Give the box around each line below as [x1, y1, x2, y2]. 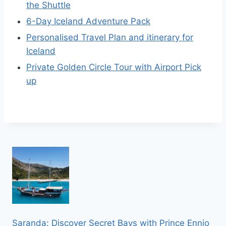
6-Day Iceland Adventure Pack [26, 16, 150, 26]
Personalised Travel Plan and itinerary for [26, 32, 193, 42]
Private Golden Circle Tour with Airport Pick [26, 62, 201, 72]
